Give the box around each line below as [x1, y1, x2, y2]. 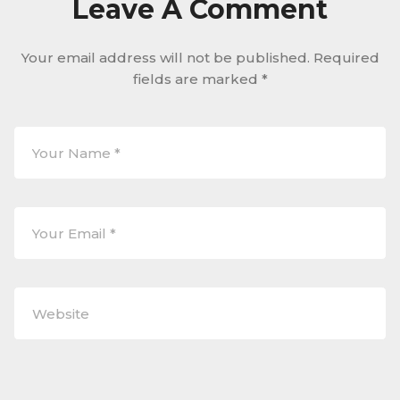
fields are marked [132, 71, 262, 87]
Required [312, 49, 379, 66]
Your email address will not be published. [21, 49, 310, 66]
